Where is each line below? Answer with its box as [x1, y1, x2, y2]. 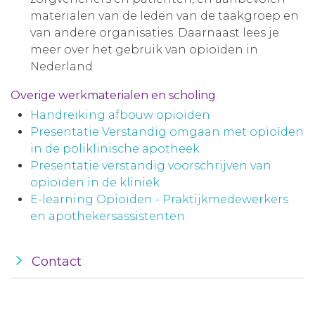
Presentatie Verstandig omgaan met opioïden [30, 125, 304, 139]
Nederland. [30, 60, 95, 73]
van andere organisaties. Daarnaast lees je [30, 26, 279, 39]
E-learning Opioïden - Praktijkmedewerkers [30, 193, 288, 206]
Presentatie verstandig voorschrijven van [30, 159, 271, 172]
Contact [32, 254, 82, 269]
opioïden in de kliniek [30, 176, 160, 189]
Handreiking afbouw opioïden [30, 108, 210, 122]
